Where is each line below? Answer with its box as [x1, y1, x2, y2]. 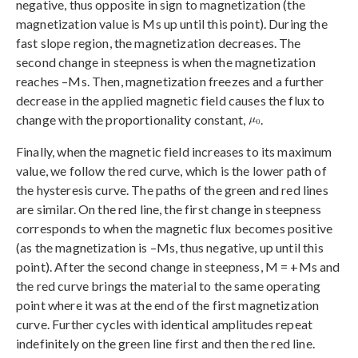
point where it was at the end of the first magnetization [16, 296, 320, 312]
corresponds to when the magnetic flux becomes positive [16, 220, 333, 236]
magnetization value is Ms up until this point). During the [16, 15, 328, 31]
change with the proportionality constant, [16, 111, 249, 127]
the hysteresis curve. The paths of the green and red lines [16, 181, 328, 197]
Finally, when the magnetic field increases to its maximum [16, 143, 332, 159]
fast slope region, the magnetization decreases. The [16, 34, 301, 50]
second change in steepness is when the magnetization [16, 54, 316, 70]
